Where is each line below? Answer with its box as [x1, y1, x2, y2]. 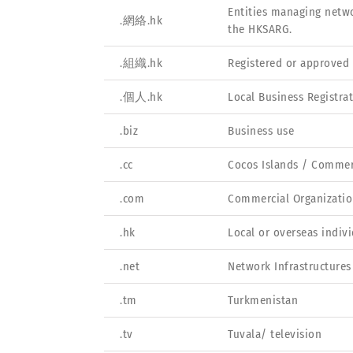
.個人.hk [120, 89, 162, 104]
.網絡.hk [120, 13, 162, 28]
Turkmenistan [228, 292, 298, 307]
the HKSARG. [228, 21, 292, 36]
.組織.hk [120, 55, 162, 70]
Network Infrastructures [228, 258, 351, 273]
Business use [228, 123, 294, 138]
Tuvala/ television [228, 326, 321, 341]
